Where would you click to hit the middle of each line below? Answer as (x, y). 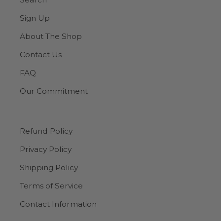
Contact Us (41, 54)
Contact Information (58, 204)
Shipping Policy (49, 167)
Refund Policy (46, 131)
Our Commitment (54, 91)
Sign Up (35, 18)
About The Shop (51, 36)
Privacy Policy (46, 149)
